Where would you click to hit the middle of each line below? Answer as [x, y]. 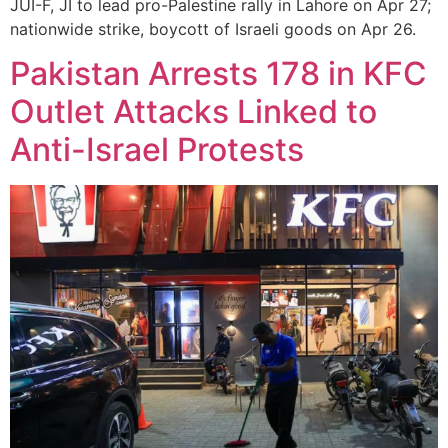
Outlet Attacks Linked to [193, 112]
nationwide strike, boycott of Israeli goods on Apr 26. [213, 28]
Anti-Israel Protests [157, 150]
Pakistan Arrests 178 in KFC [218, 74]
